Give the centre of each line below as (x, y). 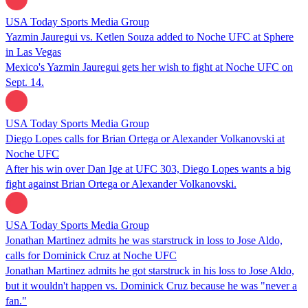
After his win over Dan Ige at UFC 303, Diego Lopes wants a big (148, 168)
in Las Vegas (33, 52)
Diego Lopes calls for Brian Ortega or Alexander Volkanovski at (145, 138)
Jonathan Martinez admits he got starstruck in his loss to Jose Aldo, (150, 270)
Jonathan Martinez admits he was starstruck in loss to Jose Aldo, (144, 240)
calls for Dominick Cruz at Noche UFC (91, 255)
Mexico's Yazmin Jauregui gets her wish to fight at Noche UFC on (149, 67)
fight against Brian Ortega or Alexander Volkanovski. (121, 184)
